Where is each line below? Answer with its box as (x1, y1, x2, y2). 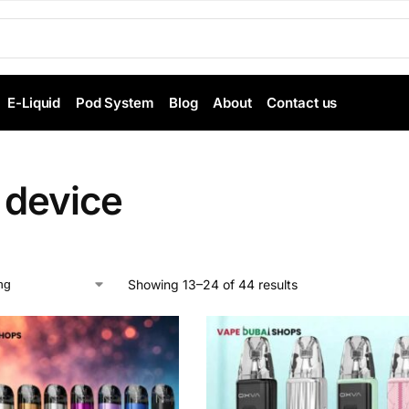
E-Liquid (7, 94, 61, 111)
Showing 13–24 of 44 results (127, 277, 298, 292)
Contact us (267, 94, 338, 111)
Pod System (75, 94, 154, 111)
